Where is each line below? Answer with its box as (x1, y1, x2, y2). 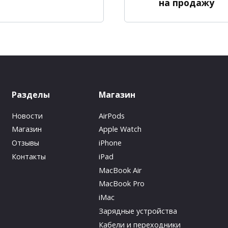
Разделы (11, 89, 50, 100)
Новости (11, 110, 43, 121)
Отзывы (11, 138, 39, 148)
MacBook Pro (98, 179, 145, 189)
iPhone (98, 138, 122, 148)
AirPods (98, 110, 125, 121)
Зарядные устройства (98, 206, 177, 216)
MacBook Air (98, 165, 141, 175)
